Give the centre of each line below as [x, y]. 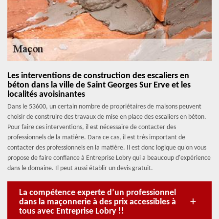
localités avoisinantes [46, 95]
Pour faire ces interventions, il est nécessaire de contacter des [92, 127]
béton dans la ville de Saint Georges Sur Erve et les [99, 85]
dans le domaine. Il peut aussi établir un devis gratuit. [80, 168]
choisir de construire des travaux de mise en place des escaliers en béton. [107, 117]
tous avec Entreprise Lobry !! [72, 211]
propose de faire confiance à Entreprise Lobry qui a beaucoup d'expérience [109, 158]
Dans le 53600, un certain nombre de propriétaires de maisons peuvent [104, 107]
